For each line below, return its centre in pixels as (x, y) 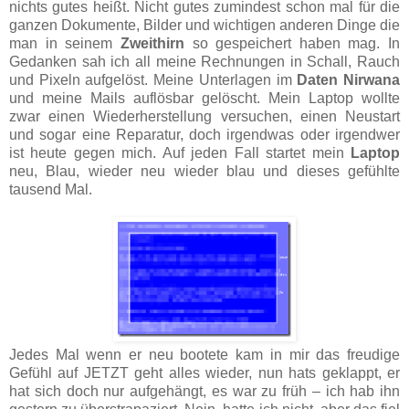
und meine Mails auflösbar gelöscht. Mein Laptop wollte (204, 98)
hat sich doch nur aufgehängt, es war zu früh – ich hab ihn (204, 391)
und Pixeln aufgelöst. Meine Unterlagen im (153, 79)
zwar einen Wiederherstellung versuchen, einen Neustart (204, 116)
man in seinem (61, 43)
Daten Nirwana (349, 79)
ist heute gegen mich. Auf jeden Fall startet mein (180, 152)
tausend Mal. (51, 189)
